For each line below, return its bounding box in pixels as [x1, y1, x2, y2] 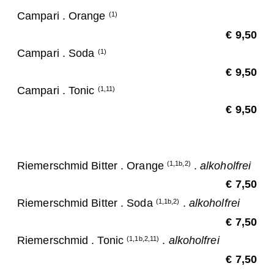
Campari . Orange [17, 10, 109, 23]
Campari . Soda [17, 47, 98, 60]
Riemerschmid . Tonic [17, 234, 127, 247]
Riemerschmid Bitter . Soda [17, 196, 156, 209]
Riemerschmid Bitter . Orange [17, 159, 167, 172]
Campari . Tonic [17, 84, 98, 97]
